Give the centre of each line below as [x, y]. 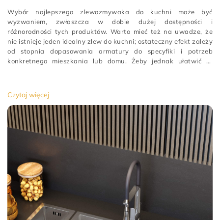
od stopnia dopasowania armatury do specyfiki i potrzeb [110, 51]
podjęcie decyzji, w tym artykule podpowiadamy [84, 71]
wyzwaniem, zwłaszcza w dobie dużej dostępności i [110, 22]
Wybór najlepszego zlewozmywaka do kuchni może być [110, 12]
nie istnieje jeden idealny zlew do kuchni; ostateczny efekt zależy [110, 41]
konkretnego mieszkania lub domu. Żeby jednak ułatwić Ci [110, 61]
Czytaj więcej [28, 95]
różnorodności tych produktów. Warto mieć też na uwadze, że [110, 31]
